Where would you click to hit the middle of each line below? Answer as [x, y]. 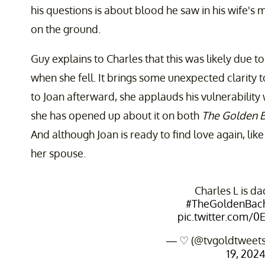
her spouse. [58, 153]
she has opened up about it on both [116, 116]
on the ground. [66, 29]
